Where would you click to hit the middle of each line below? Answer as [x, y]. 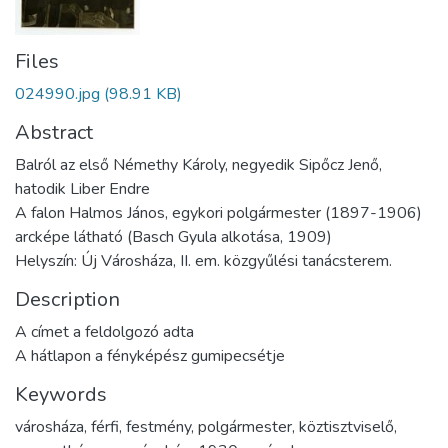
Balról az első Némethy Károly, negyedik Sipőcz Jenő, [198, 165]
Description [67, 299]
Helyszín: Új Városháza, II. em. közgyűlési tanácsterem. [203, 261]
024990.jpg [57, 94]
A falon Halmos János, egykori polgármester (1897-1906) [218, 213]
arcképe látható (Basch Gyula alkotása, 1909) [173, 237]
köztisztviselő [346, 427]
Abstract [54, 132]
